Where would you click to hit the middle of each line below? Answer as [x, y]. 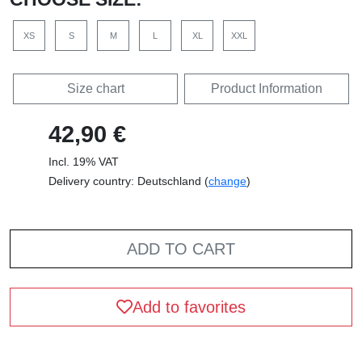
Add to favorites [189, 307]
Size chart [95, 88]
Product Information [267, 88]
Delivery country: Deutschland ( [128, 181]
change [227, 181]
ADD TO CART [181, 248]
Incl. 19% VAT [84, 161]
